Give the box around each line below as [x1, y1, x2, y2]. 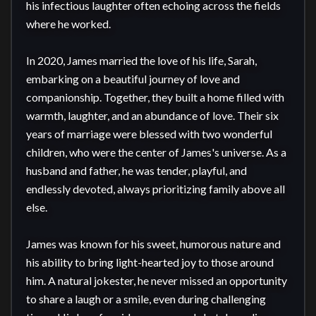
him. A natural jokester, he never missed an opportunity [26, 274, 287, 287]
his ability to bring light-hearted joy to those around [26, 255, 274, 269]
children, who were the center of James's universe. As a [26, 145, 286, 159]
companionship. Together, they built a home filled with [26, 90, 284, 104]
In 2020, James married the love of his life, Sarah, [26, 54, 257, 67]
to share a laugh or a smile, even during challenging [26, 292, 266, 305]
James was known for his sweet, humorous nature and [26, 237, 281, 250]
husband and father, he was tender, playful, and [26, 164, 247, 177]
